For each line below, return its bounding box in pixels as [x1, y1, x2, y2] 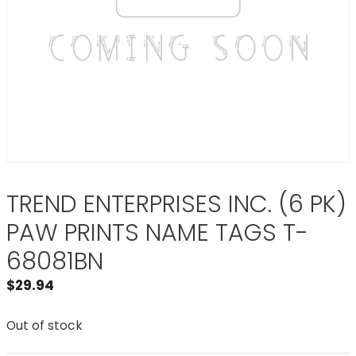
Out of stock [6, 316, 83, 334]
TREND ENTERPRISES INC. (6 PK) [6, 188, 346, 221]
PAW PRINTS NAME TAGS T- [6, 216, 308, 250]
